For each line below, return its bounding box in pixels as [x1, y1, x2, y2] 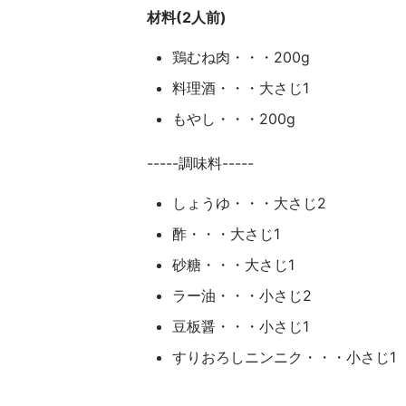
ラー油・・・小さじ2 [171, 286, 312, 304]
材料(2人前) [146, 8, 227, 26]
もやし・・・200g [171, 110, 295, 128]
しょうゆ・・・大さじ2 [171, 194, 326, 212]
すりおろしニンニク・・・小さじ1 [171, 348, 396, 366]
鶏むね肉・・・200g [171, 48, 310, 66]
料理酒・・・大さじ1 [171, 79, 309, 97]
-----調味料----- [146, 154, 254, 172]
